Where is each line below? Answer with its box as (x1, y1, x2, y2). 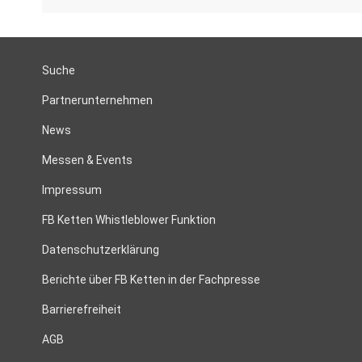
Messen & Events (42, 154, 133, 166)
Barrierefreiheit (42, 303, 121, 316)
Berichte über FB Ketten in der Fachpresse (42, 273, 260, 286)
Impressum (42, 183, 102, 196)
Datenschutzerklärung (42, 243, 159, 256)
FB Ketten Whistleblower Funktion (42, 213, 216, 226)
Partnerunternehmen (42, 94, 153, 107)
